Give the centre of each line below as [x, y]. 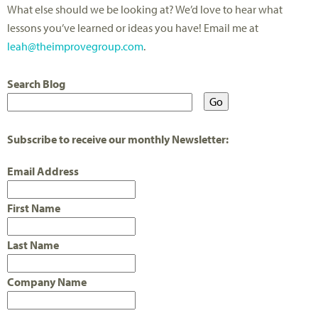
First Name [34, 208]
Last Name [33, 245]
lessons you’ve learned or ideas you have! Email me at [133, 27]
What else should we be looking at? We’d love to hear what [145, 9]
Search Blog [36, 83]
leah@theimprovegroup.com [75, 46]
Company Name [47, 281]
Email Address [43, 171]
